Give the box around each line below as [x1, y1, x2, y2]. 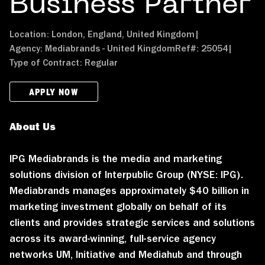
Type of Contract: [9, 56, 85, 68]
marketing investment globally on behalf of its [9, 199, 227, 213]
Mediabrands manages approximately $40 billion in [9, 183, 249, 197]
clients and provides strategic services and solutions [9, 215, 255, 229]
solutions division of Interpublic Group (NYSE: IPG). [9, 167, 243, 181]
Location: [9, 28, 51, 40]
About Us [9, 119, 56, 133]
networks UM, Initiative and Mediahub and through [9, 247, 242, 261]
